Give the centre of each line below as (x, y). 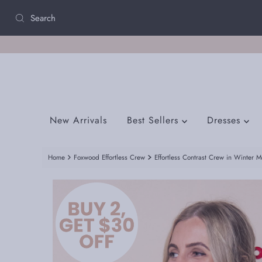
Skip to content (36, 14)
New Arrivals (78, 120)
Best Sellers (154, 120)
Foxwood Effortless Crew (110, 157)
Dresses (225, 120)
